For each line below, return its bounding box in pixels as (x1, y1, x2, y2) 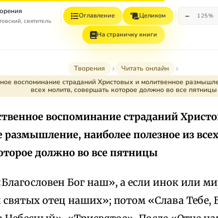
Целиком (139, 11, 166, 20)
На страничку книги (97, 30, 157, 39)
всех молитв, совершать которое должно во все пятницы (30, 85, 217, 94)
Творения (74, 64, 105, 73)
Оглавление (79, 11, 115, 20)
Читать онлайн (121, 64, 169, 73)
